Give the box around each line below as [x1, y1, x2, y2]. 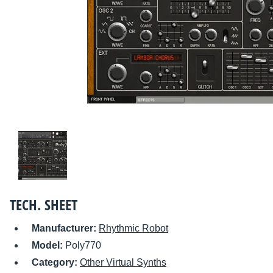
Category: [32, 257, 80, 268]
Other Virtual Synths [80, 257, 166, 268]
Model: [32, 240, 65, 251]
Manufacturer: [32, 223, 99, 234]
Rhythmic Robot [99, 223, 168, 234]
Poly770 [65, 240, 101, 251]
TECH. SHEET [10, 194, 77, 215]
